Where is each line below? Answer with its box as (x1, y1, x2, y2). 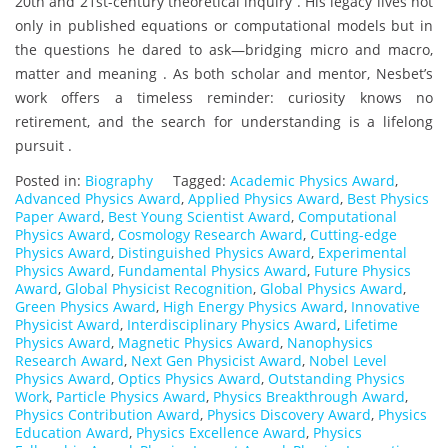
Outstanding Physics (268, 369, 405, 389)
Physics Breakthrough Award (213, 387, 405, 407)
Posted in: (15, 171, 85, 191)
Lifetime (344, 315, 398, 335)
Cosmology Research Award (118, 225, 303, 245)
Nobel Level (309, 351, 387, 371)
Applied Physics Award (188, 189, 340, 209)
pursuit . (15, 136, 72, 156)
